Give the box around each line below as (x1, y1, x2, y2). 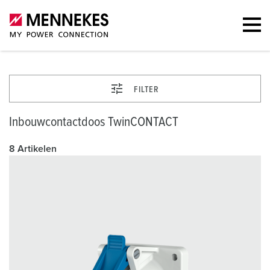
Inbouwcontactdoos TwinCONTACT (9, 116, 178, 129)
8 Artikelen (9, 144, 57, 154)
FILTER (134, 86, 159, 94)
